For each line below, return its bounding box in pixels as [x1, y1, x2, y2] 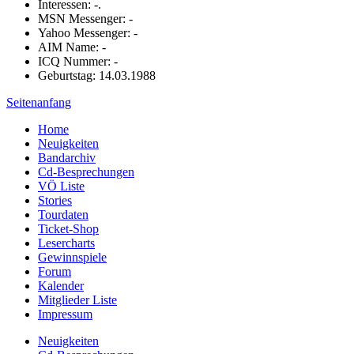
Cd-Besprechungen [38, 164, 134, 179]
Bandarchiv [38, 150, 96, 164]
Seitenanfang [6, 95, 71, 109]
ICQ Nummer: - [38, 54, 118, 68]
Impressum [38, 307, 92, 321]
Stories [38, 193, 72, 207]
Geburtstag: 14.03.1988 [38, 68, 156, 82]
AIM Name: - [38, 40, 106, 54]
